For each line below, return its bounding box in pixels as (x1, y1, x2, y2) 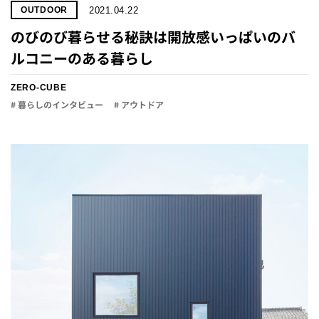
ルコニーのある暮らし (11, 48, 153, 68)
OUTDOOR (21, 5, 68, 15)
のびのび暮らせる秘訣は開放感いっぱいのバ (11, 27, 296, 47)
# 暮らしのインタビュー (11, 99, 103, 111)
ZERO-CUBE (11, 83, 67, 93)
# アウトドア (114, 99, 164, 111)
